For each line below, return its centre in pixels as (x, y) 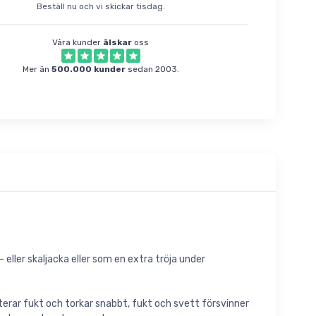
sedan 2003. (152, 69)
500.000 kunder (88, 69)
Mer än (37, 69)
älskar (118, 43)
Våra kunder (78, 43)
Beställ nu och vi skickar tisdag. (101, 7)
